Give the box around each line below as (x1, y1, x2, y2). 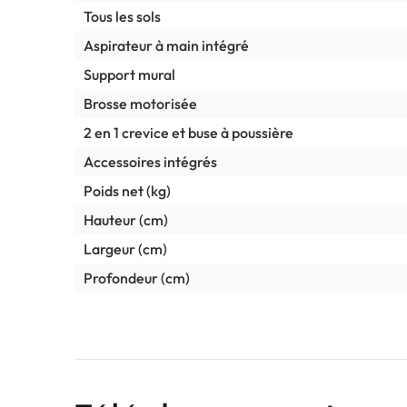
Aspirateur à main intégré (84, 35, 249, 55)
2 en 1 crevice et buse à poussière (84, 123, 293, 142)
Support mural (84, 65, 175, 84)
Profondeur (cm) (84, 268, 190, 287)
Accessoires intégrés (84, 152, 217, 171)
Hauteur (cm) (84, 210, 168, 229)
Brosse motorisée (84, 94, 197, 113)
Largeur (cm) (84, 239, 167, 258)
